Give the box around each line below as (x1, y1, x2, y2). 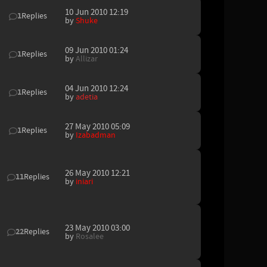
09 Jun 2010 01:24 (65, 44, 128, 56)
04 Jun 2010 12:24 (65, 82, 128, 94)
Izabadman (76, 129, 116, 141)
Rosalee (76, 231, 104, 242)
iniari (76, 176, 93, 187)
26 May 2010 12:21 (65, 167, 130, 179)
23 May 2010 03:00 (65, 222, 130, 234)
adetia (76, 91, 98, 103)
